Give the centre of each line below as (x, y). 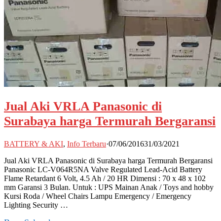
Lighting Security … (36, 205)
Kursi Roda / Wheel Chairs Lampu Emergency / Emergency (98, 196)
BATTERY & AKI (34, 144)
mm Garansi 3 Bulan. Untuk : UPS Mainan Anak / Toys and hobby (109, 187)
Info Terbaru (87, 144)
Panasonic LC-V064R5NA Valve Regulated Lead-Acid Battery (103, 170)
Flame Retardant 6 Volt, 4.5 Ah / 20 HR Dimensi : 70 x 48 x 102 (105, 179)
